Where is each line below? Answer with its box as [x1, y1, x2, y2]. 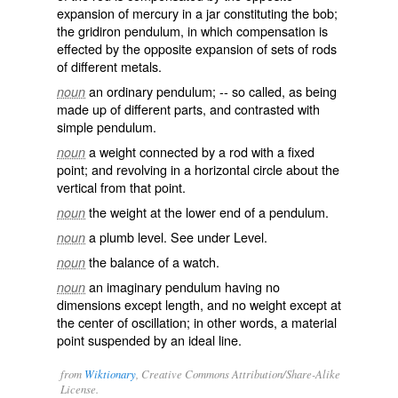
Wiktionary [84, 366, 136, 381]
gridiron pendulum [78, 21, 180, 40]
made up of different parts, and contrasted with [57, 99, 320, 118]
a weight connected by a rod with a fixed [89, 142, 314, 161]
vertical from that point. [57, 178, 186, 196]
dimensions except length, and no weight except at [57, 295, 341, 314]
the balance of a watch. [89, 252, 219, 271]
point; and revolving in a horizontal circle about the [57, 160, 339, 179]
